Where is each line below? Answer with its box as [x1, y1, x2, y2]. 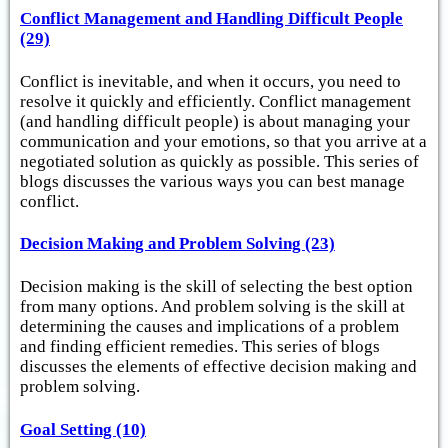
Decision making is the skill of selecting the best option [20, 277, 413, 297]
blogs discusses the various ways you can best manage [20, 171, 405, 191]
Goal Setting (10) [20, 419, 146, 439]
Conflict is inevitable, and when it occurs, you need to [20, 71, 401, 91]
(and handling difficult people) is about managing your [20, 111, 410, 131]
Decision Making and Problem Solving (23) [20, 234, 335, 254]
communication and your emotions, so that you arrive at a [20, 131, 427, 151]
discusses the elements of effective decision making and [20, 357, 417, 377]
